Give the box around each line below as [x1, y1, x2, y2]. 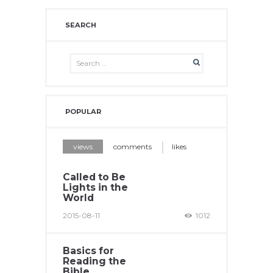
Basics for [63, 245, 115, 257]
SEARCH [65, 20, 97, 29]
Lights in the [63, 181, 129, 193]
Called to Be [63, 171, 126, 183]
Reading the [63, 255, 127, 268]
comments [113, 142, 152, 151]
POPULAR [65, 107, 102, 116]
